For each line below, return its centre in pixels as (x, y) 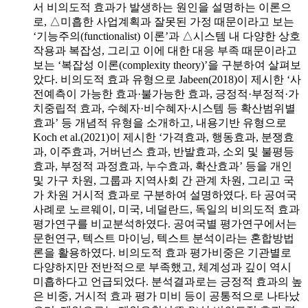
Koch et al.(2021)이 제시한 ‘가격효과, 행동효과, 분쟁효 (164, 137)
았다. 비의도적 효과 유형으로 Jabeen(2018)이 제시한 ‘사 (167, 79)
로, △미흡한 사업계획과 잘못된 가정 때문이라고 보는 (164, 21)
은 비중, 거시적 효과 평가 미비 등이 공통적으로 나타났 (166, 296)
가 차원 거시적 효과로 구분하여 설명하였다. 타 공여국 (165, 195)
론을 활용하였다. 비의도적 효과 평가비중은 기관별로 (162, 252)
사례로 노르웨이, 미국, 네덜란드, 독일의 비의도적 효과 (166, 209)
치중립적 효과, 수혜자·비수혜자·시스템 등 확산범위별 (164, 108)
